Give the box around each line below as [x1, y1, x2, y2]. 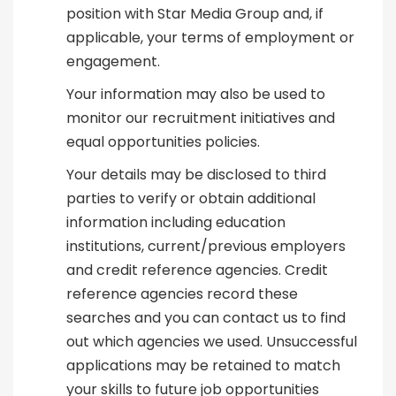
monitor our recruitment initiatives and [66, 108, 335, 129]
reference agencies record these [66, 284, 298, 305]
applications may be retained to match [66, 355, 340, 377]
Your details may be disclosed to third [66, 164, 326, 186]
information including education [66, 212, 286, 233]
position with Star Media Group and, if [66, 4, 324, 25]
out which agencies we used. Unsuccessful [66, 331, 357, 353]
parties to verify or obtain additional [66, 188, 316, 209]
